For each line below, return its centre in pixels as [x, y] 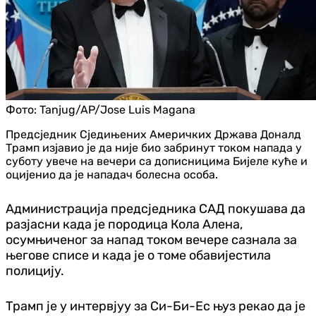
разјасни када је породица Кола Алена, [124, 224]
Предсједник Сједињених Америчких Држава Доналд [153, 134]
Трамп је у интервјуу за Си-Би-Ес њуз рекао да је [156, 306]
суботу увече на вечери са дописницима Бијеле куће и [157, 161]
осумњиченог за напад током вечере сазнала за [151, 239]
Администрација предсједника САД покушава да [156, 208]
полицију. [35, 271]
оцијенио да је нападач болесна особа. [112, 174]
